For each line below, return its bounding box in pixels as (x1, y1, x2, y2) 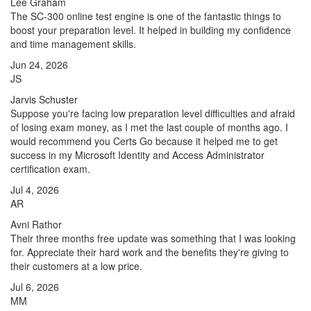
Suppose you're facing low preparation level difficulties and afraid (10, 106, 295, 120)
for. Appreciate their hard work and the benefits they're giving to (10, 245, 289, 259)
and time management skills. (10, 37, 136, 51)
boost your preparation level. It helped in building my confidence (10, 23, 291, 37)
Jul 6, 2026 (10, 280, 59, 294)
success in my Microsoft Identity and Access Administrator (10, 148, 264, 162)
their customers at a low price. (10, 259, 142, 273)
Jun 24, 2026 (10, 58, 68, 72)
